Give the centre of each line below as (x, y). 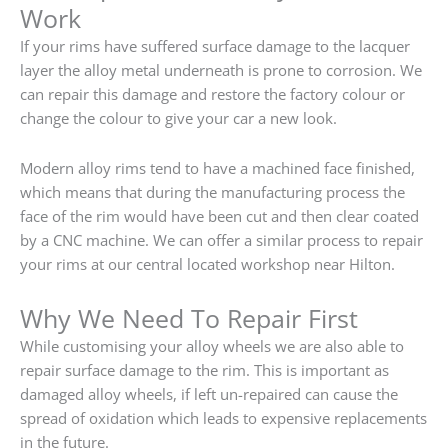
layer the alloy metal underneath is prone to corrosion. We (221, 70)
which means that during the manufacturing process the (212, 192)
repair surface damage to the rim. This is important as (204, 369)
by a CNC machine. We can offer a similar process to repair (221, 240)
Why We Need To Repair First (189, 317)
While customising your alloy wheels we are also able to (212, 345)
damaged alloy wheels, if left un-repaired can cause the (209, 393)
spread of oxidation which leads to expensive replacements (223, 417)
